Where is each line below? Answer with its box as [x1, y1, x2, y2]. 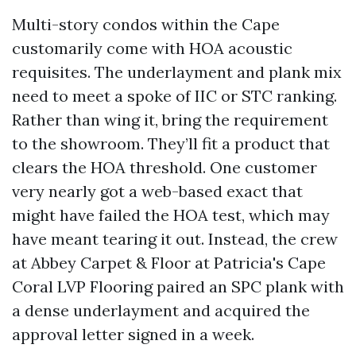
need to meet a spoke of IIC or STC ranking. [12, 86, 337, 106]
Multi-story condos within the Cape [12, 14, 280, 34]
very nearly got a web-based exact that [12, 181, 303, 201]
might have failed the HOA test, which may [12, 205, 330, 225]
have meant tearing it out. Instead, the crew [12, 229, 338, 249]
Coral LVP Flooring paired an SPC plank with [12, 277, 344, 296]
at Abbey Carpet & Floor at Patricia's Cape [12, 253, 326, 273]
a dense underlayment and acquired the [12, 300, 310, 320]
